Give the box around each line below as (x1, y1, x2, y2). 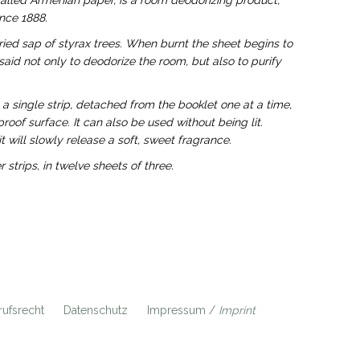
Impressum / (146, 304, 219, 317)
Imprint (218, 304, 256, 317)
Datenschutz (63, 304, 128, 317)
